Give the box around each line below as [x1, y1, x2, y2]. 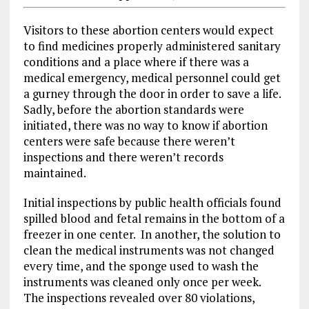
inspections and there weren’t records [23, 149, 223, 165]
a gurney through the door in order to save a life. [23, 86, 283, 101]
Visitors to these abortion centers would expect [23, 22, 274, 38]
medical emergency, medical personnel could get [23, 70, 281, 86]
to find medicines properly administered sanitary [23, 38, 281, 54]
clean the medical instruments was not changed [23, 242, 275, 258]
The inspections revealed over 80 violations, [23, 290, 255, 306]
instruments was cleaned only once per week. [23, 274, 263, 290]
